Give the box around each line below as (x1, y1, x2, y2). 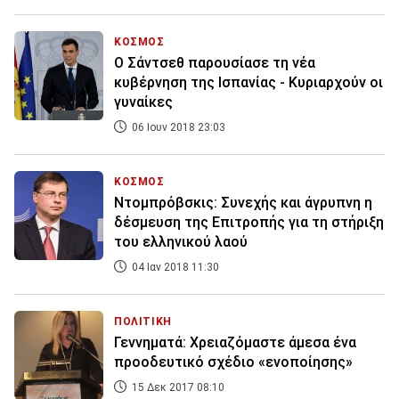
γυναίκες (114, 94, 173, 111)
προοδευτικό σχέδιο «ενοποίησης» (114, 354, 353, 371)
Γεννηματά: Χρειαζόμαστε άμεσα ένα (114, 334, 356, 352)
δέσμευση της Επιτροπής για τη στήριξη (114, 214, 384, 232)
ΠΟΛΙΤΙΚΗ (114, 315, 172, 329)
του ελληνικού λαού (114, 233, 248, 251)
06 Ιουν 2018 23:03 (129, 121, 225, 134)
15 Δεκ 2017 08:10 (129, 381, 224, 395)
